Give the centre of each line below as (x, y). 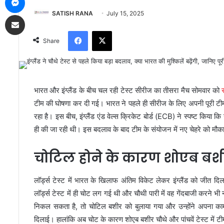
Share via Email (32, 14)
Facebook (103, 31)
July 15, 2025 (125, 13)
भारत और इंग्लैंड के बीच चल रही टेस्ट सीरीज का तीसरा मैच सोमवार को (128, 90)
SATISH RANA (72, 13)
